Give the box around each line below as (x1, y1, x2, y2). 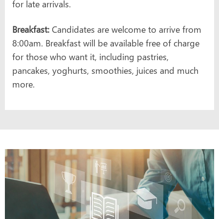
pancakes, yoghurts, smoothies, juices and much (12, 64, 198, 76)
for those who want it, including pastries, (12, 50, 169, 63)
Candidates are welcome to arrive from (49, 23, 201, 35)
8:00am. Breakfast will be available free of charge (12, 37, 199, 49)
